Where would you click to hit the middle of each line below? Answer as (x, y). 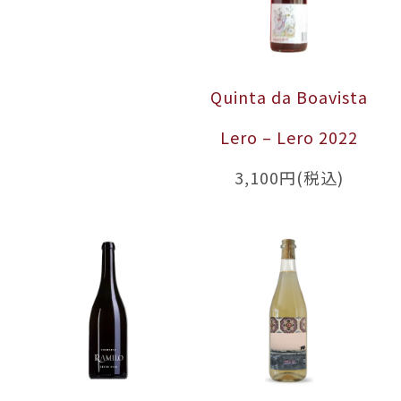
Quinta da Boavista (289, 97)
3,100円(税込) (289, 178)
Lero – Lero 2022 (289, 137)
